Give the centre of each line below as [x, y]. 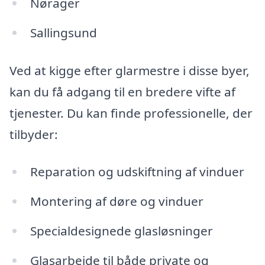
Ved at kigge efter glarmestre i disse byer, [130, 70]
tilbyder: [34, 134]
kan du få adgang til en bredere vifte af [122, 91]
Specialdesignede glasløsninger [121, 231]
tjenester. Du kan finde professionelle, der [131, 113]
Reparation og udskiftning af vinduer [137, 172]
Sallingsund [63, 32]
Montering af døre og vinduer [117, 201]
